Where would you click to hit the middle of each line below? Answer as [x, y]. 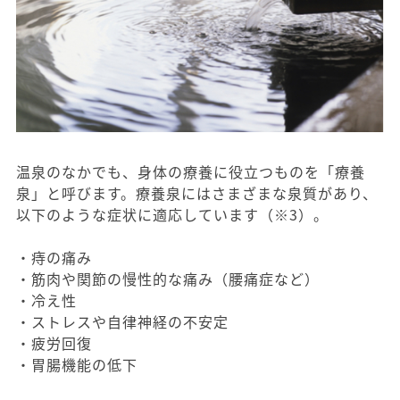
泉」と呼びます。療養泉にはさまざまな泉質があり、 [197, 193]
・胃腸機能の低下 [77, 365]
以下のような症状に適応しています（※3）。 [172, 215]
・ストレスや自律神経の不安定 [122, 322]
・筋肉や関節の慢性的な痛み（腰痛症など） [168, 279]
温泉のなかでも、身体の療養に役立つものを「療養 [191, 172]
